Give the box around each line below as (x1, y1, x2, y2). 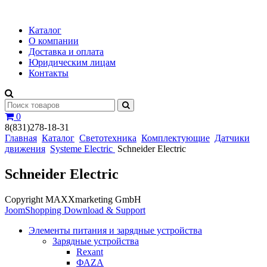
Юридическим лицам (29, 57, 116, 67)
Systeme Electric (50, 144, 115, 154)
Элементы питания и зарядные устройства (29, 225, 202, 235)
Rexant (76, 246, 103, 257)
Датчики (215, 133, 250, 143)
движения (5, 144, 45, 154)
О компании (29, 36, 79, 46)
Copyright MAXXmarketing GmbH (5, 194, 141, 204)
